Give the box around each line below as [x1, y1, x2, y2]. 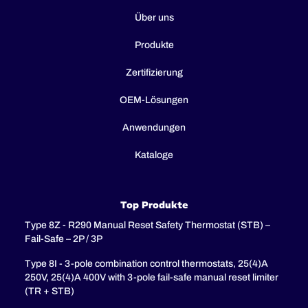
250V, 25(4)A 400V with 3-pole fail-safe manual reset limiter [25, 272, 278, 283]
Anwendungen [122, 122, 186, 133]
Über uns [134, 12, 174, 23]
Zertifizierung [125, 67, 183, 78]
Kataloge [135, 150, 173, 161]
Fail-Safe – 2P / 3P [25, 234, 102, 245]
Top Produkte [120, 199, 188, 212]
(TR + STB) [25, 286, 74, 297]
